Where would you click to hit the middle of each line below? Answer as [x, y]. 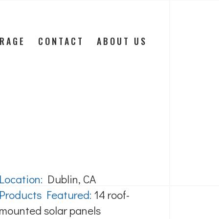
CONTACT [61, 41]
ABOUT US [122, 41]
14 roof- [110, 195]
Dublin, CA [69, 179]
